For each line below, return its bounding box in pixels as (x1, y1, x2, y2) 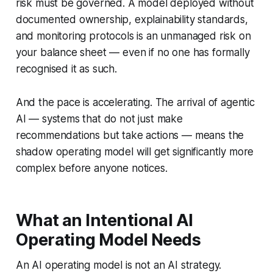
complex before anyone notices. (15, 162, 168, 175)
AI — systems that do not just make (15, 113, 183, 126)
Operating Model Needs (15, 230, 201, 250)
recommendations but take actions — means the (15, 129, 244, 142)
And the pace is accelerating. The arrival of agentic (15, 96, 255, 109)
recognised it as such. (15, 63, 117, 76)
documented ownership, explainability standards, (15, 13, 248, 26)
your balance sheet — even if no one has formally (15, 46, 250, 59)
